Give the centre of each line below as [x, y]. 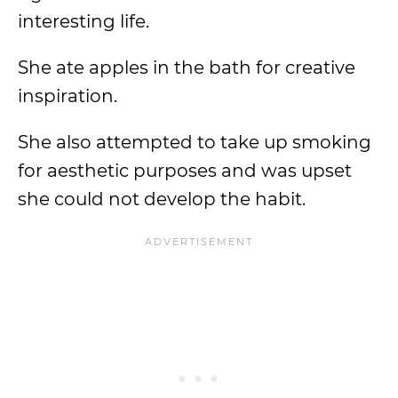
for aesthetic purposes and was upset [185, 171]
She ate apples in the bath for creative [187, 68]
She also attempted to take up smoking [195, 142]
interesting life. [86, 21]
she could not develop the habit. [164, 199]
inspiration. [70, 96]
